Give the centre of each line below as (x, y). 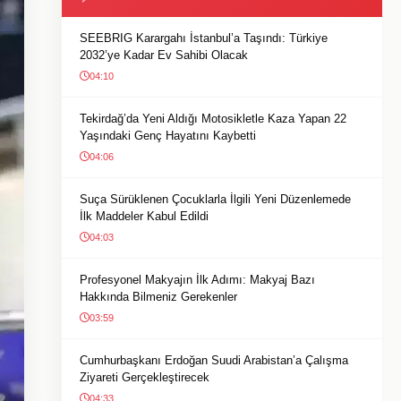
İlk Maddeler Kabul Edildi (144, 216)
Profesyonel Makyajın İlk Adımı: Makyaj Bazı (197, 280)
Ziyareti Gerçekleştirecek (145, 377)
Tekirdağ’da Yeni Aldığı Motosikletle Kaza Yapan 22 (213, 119)
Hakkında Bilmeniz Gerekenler (158, 297)
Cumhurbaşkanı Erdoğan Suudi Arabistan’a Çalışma (214, 360)
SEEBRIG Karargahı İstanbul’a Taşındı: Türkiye (204, 38)
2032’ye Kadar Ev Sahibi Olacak (164, 55)
